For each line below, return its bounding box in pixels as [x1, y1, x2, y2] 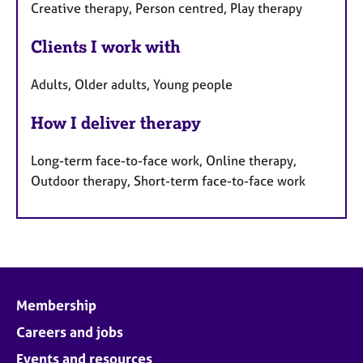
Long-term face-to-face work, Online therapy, [31, 152, 297, 169]
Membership [16, 296, 96, 314]
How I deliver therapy [31, 113, 201, 134]
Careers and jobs [16, 322, 123, 340]
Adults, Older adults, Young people [31, 76, 233, 93]
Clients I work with [31, 36, 181, 58]
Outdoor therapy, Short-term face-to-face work [31, 172, 305, 189]
